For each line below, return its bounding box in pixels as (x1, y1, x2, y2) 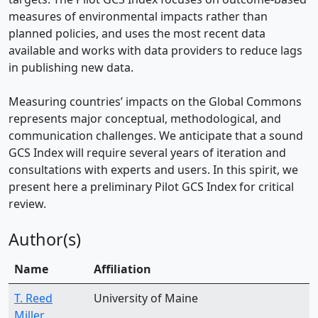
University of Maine (94, 290, 198, 307)
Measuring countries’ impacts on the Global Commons (9, 94, 302, 110)
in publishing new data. (9, 60, 133, 76)
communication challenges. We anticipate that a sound (9, 128, 303, 144)
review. (9, 196, 46, 212)
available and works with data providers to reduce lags (9, 43, 302, 59)
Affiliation (94, 261, 151, 278)
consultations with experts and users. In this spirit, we (9, 162, 298, 178)
